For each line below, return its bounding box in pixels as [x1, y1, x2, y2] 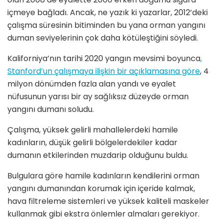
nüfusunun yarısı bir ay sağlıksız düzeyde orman [7, 90, 189, 102]
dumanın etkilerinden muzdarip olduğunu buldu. [7, 149, 188, 161]
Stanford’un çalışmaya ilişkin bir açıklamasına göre [7, 65, 200, 77]
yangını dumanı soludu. [7, 103, 94, 115]
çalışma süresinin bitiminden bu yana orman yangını [7, 19, 205, 31]
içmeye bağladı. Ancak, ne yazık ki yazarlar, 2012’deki [7, 6, 208, 18]
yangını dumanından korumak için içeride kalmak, [7, 182, 195, 194]
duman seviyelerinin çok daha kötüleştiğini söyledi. [7, 32, 198, 44]
